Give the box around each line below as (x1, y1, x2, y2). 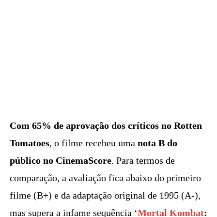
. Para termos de (111, 155, 175, 166)
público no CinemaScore (10, 155, 111, 166)
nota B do (138, 138, 177, 149)
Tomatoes (10, 138, 49, 149)
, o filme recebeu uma (49, 138, 138, 149)
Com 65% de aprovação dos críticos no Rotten (10, 120, 202, 131)
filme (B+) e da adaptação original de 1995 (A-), (10, 190, 201, 201)
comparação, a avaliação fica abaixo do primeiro (10, 172, 201, 184)
